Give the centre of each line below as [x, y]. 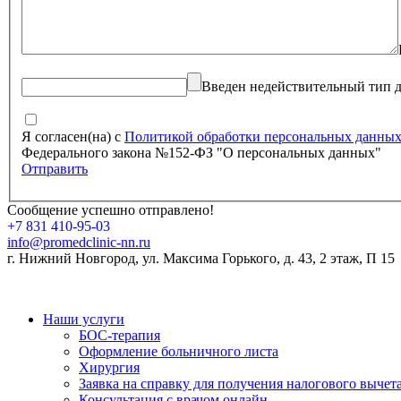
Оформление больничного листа [179, 352]
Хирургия [109, 368]
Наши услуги [84, 320]
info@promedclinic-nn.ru [79, 243]
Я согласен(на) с [73, 137]
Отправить [55, 169]
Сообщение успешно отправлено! [111, 210]
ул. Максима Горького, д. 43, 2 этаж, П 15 [269, 259]
